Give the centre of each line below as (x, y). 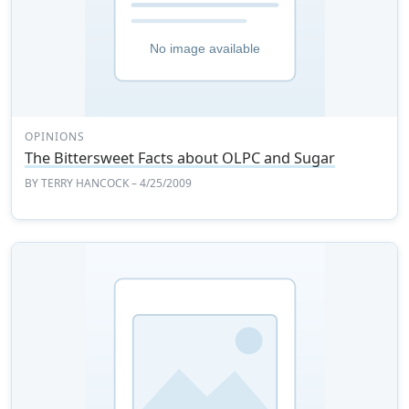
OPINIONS (55, 137)
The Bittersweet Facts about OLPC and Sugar (180, 158)
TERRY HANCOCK (85, 184)
